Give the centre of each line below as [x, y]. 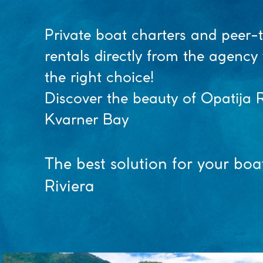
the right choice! [99, 78]
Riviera [69, 187]
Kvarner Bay [86, 120]
